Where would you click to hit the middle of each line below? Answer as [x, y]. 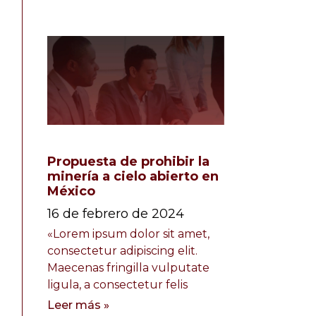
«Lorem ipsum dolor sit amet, [128, 233]
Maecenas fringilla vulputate [128, 267]
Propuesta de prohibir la [128, 161]
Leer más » [78, 305]
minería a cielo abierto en [133, 176]
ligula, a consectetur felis [117, 284]
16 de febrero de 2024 [115, 213]
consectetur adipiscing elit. [122, 250]
